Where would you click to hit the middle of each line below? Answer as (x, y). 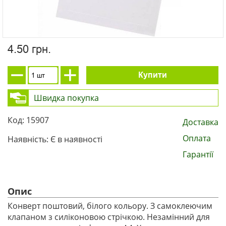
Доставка (201, 122)
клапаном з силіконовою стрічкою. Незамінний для (109, 217)
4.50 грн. (29, 49)
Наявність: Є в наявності (55, 139)
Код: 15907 (28, 120)
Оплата (197, 138)
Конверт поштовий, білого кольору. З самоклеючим (110, 206)
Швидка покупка (66, 98)
